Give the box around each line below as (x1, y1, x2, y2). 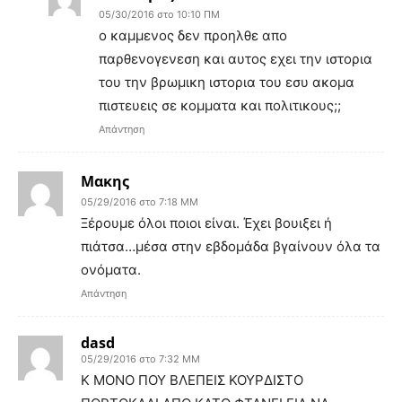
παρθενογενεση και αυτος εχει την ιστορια (99, 49, 372, 67)
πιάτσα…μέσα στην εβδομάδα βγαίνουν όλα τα (81, 237, 380, 255)
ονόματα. (81, 260, 141, 278)
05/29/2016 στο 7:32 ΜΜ (81, 352, 200, 365)
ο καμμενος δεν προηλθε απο (99, 26, 287, 44)
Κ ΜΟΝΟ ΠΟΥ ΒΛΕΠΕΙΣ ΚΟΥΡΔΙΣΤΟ (81, 371, 303, 389)
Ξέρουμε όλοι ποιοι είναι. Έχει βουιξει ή (81, 214, 332, 232)
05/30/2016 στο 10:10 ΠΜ (99, 7, 220, 21)
